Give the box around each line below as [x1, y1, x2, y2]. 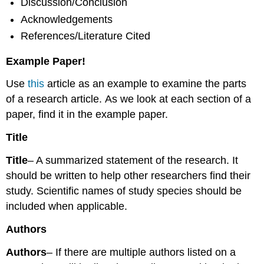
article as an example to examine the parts [47, 78, 247, 90]
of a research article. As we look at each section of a [6, 93, 252, 105]
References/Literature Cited [21, 29, 151, 42]
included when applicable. [6, 200, 128, 212]
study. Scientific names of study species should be [6, 184, 242, 197]
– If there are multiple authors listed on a [47, 246, 236, 258]
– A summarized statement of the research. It [28, 154, 239, 166]
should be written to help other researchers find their [6, 169, 251, 181]
